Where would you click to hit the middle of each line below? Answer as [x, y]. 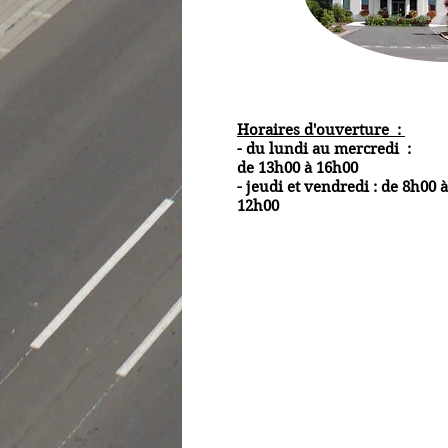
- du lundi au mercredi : [324, 149]
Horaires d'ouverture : [321, 130]
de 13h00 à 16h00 [297, 168]
